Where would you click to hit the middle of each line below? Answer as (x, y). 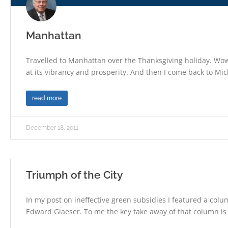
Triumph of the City (74, 175)
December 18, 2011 (52, 128)
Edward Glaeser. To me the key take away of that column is (126, 212)
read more (47, 98)
